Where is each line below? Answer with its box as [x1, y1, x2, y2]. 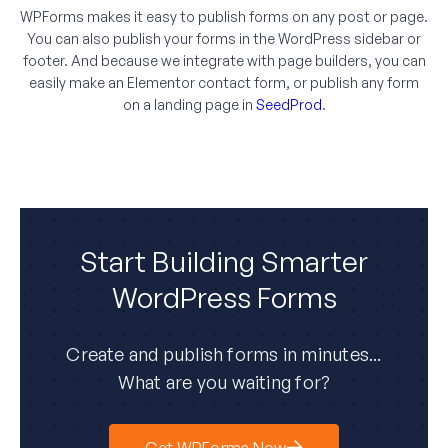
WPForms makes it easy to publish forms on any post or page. [20, 7, 428, 25]
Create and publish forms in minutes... [66, 342, 382, 365]
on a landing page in [122, 95, 256, 113]
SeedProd [255, 95, 322, 113]
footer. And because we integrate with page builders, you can [22, 51, 426, 69]
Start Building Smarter [80, 243, 368, 279]
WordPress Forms [111, 279, 337, 315]
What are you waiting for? [117, 370, 331, 393]
